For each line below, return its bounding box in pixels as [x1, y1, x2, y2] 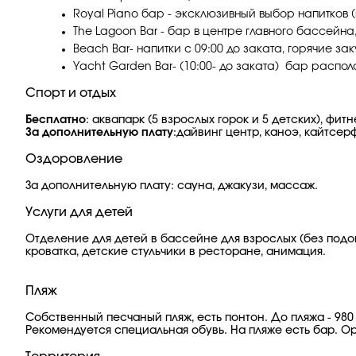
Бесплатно [25, 114, 86, 126]
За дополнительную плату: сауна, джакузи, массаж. [25, 180, 318, 192]
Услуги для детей [25, 206, 133, 219]
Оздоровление [25, 153, 122, 165]
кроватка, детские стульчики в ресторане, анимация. [25, 246, 326, 257]
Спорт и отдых [25, 87, 116, 99]
